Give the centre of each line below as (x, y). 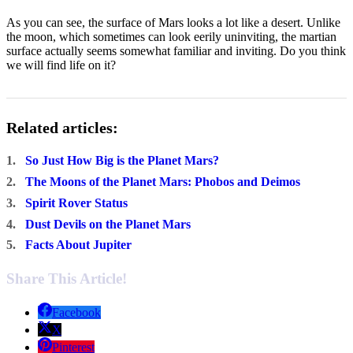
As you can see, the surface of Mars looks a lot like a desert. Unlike (173, 22)
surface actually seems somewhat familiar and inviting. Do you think (176, 50)
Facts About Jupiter (78, 245)
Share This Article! (67, 279)
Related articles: (62, 127)
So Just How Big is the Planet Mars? (122, 161)
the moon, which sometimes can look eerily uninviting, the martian (171, 36)
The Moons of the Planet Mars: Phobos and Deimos (163, 181)
